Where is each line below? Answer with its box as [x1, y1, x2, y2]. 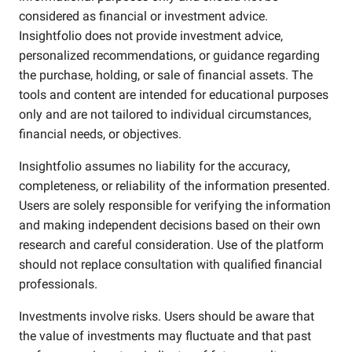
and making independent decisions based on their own [19, 218, 321, 233]
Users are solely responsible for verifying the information [19, 198, 331, 213]
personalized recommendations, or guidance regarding [19, 48, 320, 63]
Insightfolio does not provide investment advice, [19, 28, 283, 43]
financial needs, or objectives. [19, 126, 181, 141]
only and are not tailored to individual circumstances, [19, 107, 311, 122]
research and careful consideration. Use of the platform [19, 237, 324, 252]
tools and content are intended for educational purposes [19, 87, 328, 102]
